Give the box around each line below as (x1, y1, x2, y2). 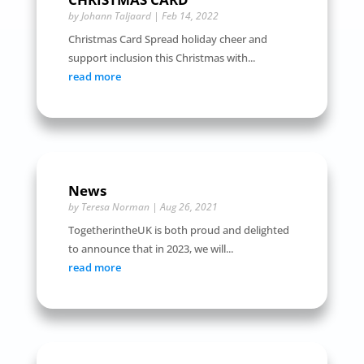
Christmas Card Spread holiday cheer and (67, 32, 267, 47)
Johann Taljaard (80, 9, 151, 24)
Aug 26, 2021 (159, 199, 218, 214)
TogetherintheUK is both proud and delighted (67, 222, 289, 237)
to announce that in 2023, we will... (67, 240, 233, 256)
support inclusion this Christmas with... (67, 50, 255, 66)
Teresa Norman (80, 199, 149, 214)
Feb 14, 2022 (161, 9, 219, 24)
